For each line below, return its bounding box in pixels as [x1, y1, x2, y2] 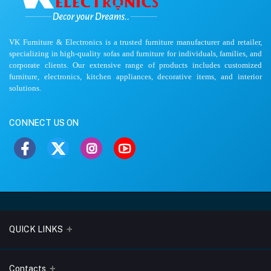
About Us [19, 260, 52, 269]
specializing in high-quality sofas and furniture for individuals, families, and [9, 49, 262, 59]
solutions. [9, 83, 43, 93]
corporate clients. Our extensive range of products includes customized [9, 60, 262, 70]
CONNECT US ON [9, 118, 79, 128]
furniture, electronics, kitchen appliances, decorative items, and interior [9, 72, 262, 82]
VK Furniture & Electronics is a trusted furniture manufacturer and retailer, [9, 38, 262, 47]
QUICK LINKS [9, 224, 63, 235]
